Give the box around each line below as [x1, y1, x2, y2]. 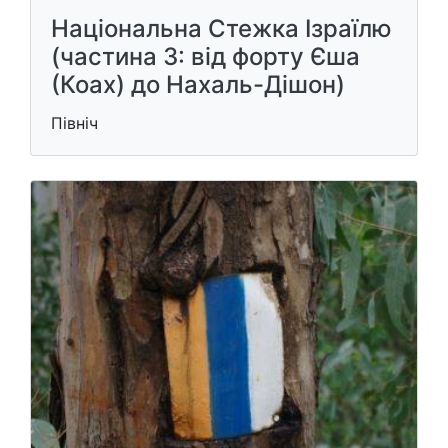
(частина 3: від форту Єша [51, 42, 360, 71]
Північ [51, 113, 98, 133]
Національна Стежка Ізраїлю [51, 14, 392, 43]
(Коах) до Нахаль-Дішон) [51, 70, 345, 99]
